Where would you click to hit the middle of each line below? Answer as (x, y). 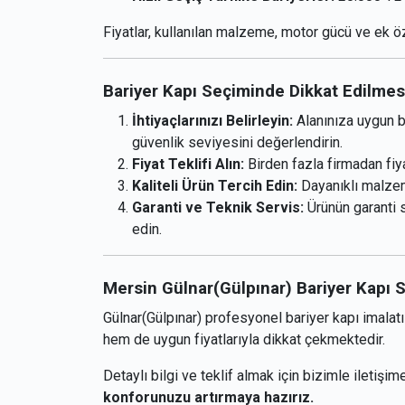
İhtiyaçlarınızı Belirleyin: (212, 121)
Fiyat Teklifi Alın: (188, 165)
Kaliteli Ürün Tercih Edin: (215, 186)
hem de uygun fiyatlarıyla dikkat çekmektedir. (244, 340)
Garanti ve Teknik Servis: (218, 208)
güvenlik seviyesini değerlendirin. (237, 143)
